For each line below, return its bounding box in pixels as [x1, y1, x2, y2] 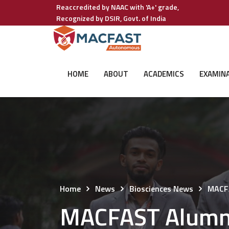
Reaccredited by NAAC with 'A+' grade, [56, 2, 179, 12]
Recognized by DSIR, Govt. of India [56, 13, 166, 24]
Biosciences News [129, 182, 193, 195]
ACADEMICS [144, 68, 184, 80]
